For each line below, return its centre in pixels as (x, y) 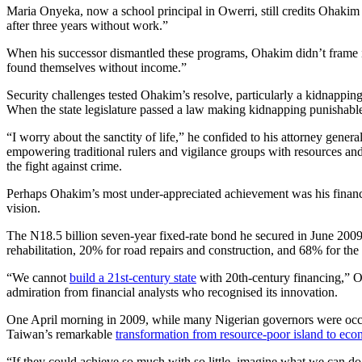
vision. (23, 208)
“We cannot (38, 277)
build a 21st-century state (133, 277)
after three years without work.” (87, 25)
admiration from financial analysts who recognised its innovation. (172, 292)
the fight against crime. (64, 166)
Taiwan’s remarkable (61, 334)
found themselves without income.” (97, 67)
